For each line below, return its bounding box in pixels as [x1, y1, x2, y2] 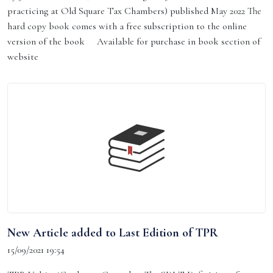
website [7, 51, 38, 63]
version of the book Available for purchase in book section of [7, 35, 260, 48]
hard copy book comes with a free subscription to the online [7, 20, 247, 32]
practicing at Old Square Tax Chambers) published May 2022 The [7, 5, 261, 17]
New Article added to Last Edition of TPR [7, 225, 218, 240]
